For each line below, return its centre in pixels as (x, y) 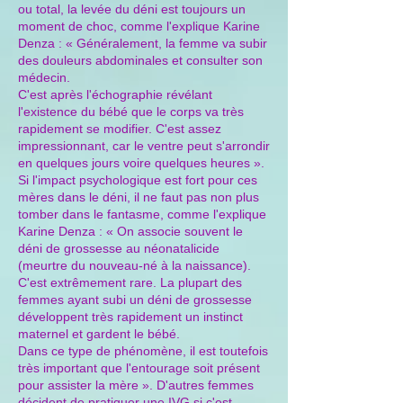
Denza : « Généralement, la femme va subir (143, 43)
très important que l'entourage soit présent (139, 368)
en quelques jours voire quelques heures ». (141, 163)
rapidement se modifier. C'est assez (120, 129)
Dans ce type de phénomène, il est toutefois (143, 351)
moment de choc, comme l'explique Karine (139, 26)
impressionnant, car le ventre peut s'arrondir (144, 146)
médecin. (44, 77)
